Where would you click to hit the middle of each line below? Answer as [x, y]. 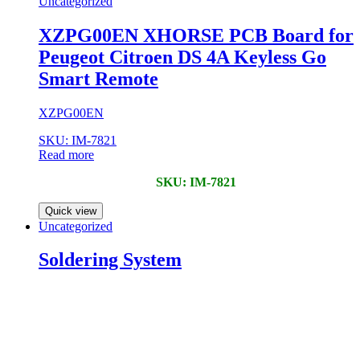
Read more [66, 154]
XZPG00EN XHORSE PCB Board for [196, 35]
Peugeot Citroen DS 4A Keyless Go [182, 57]
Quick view [71, 211]
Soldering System [110, 260]
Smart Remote [98, 78]
